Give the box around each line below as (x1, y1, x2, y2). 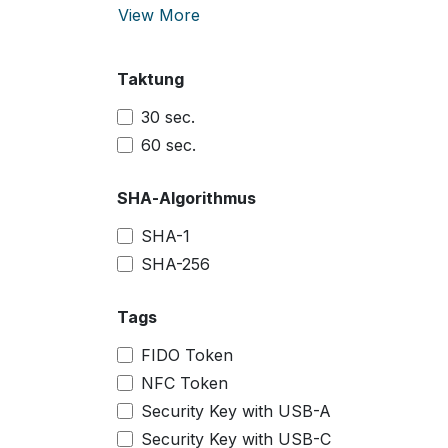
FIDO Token (141, 344, 233, 365)
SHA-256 (141, 253, 210, 274)
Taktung (117, 68, 184, 89)
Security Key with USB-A (141, 400, 331, 421)
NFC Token (141, 372, 228, 393)
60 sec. (141, 134, 196, 155)
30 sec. (141, 106, 195, 127)
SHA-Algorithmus (117, 187, 256, 208)
